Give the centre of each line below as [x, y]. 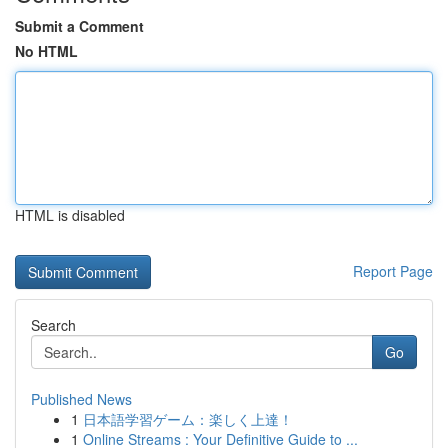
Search [53, 325]
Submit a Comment [79, 26]
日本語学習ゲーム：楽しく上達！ [188, 419]
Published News [81, 399]
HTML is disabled [70, 215]
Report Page [393, 271]
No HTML [46, 51]
